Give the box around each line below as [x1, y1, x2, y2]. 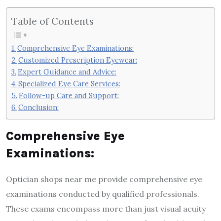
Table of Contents [11, 15, 94, 27]
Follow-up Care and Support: [18, 91, 119, 100]
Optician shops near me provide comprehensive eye [6, 174, 202, 184]
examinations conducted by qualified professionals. [6, 188, 199, 199]
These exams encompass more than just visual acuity [6, 203, 206, 214]
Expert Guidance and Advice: [17, 67, 116, 76]
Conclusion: [18, 103, 59, 112]
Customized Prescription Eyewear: [18, 55, 137, 65]
